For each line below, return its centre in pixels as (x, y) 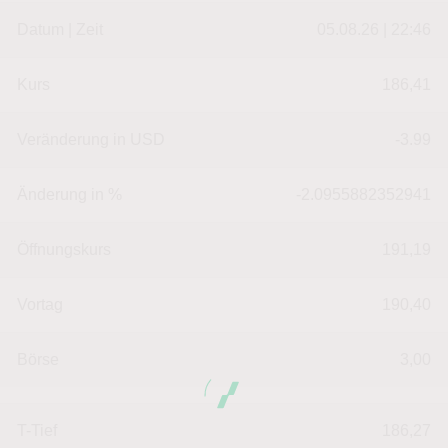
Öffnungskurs (64, 249)
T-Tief (37, 430)
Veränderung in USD (91, 139)
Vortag (40, 304)
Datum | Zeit (60, 29)
